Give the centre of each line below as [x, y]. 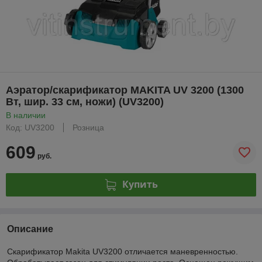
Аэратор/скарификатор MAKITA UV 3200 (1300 [125, 90]
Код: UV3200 [30, 127]
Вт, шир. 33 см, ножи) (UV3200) [85, 101]
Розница [88, 127]
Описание [30, 229]
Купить [140, 185]
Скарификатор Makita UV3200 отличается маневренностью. [123, 251]
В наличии [26, 115]
